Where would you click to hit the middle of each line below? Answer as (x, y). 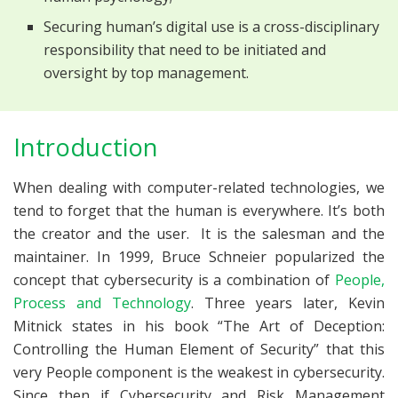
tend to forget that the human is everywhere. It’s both (199, 210)
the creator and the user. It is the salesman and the (199, 233)
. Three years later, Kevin (288, 302)
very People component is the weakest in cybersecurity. (199, 372)
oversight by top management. (147, 73)
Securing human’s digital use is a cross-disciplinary (212, 27)
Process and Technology (102, 302)
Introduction (86, 147)
